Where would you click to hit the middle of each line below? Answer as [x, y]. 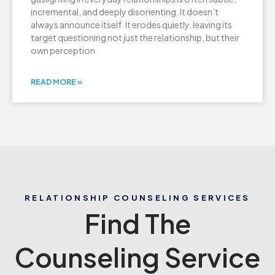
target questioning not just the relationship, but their [135, 38]
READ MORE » [56, 82]
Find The [137, 223]
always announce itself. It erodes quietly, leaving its [131, 25]
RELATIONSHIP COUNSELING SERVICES [137, 198]
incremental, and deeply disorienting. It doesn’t [125, 12]
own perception [63, 51]
